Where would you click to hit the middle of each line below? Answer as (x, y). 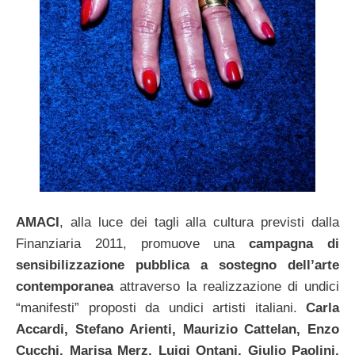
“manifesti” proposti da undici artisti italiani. (161, 308)
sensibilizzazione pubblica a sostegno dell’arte (177, 265)
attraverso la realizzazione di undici (226, 287)
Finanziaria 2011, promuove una (133, 244)
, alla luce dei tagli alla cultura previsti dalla (199, 223)
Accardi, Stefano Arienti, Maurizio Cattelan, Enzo (177, 330)
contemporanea (65, 287)
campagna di (294, 244)
